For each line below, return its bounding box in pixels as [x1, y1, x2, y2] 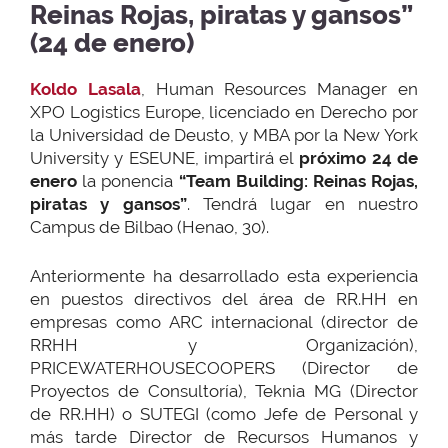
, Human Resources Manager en [140, 79, 419, 100]
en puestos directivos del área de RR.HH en [30, 288, 418, 309]
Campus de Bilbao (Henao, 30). [30, 217, 269, 238]
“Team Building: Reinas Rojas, [178, 171, 418, 192]
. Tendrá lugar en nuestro [186, 194, 419, 215]
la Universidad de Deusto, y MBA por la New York [30, 125, 418, 146]
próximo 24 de [299, 148, 419, 169]
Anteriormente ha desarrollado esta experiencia [30, 265, 418, 286]
